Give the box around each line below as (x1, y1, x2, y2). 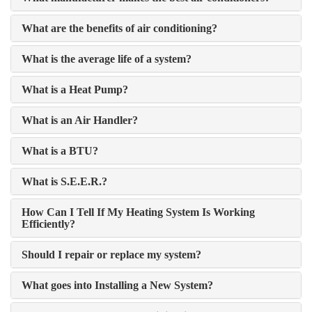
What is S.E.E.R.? (22, 175, 107, 187)
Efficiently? (22, 218, 75, 230)
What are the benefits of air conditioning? (22, 22, 217, 34)
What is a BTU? (22, 145, 98, 157)
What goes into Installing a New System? (22, 279, 213, 291)
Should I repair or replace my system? (22, 249, 201, 260)
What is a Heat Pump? (22, 84, 128, 95)
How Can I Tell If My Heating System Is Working (22, 206, 255, 218)
